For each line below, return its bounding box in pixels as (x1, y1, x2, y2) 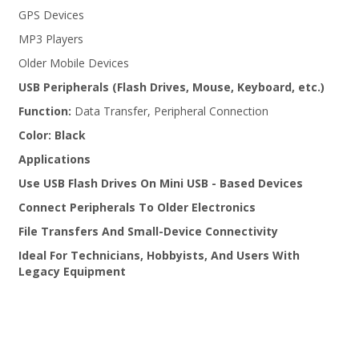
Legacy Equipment (18, 264, 126, 279)
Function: (18, 103, 71, 119)
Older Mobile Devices (18, 55, 129, 71)
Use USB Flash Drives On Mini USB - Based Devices (18, 175, 303, 191)
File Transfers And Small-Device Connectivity (18, 224, 278, 239)
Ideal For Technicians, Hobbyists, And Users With (18, 248, 300, 263)
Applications (18, 151, 91, 167)
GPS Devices (18, 7, 84, 22)
